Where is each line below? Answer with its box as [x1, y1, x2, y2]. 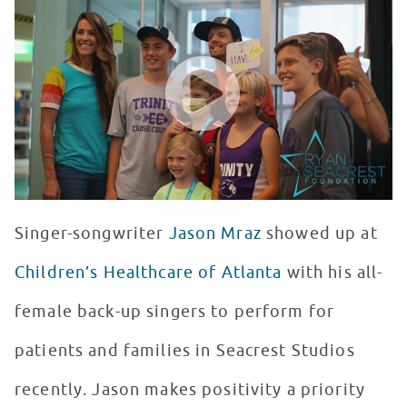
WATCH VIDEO [20, 35, 115, 51]
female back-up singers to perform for [15, 302, 335, 323]
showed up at [261, 223, 378, 244]
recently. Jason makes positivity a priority [15, 380, 366, 401]
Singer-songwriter [15, 223, 169, 244]
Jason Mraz [168, 223, 262, 244]
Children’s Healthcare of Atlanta [15, 263, 283, 283]
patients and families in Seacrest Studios [15, 341, 355, 362]
